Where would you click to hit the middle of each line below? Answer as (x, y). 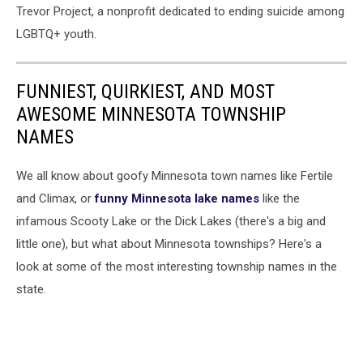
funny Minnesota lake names (177, 198)
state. (31, 289)
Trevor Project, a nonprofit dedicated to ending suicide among (180, 11)
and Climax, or (56, 198)
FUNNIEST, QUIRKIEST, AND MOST (145, 91)
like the (280, 198)
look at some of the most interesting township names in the (177, 266)
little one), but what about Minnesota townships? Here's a (169, 243)
